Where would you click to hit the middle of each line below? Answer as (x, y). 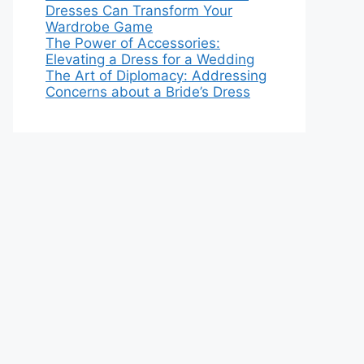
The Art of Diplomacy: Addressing (156, 75)
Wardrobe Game (99, 26)
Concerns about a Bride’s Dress (148, 91)
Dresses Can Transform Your (139, 10)
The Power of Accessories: (133, 43)
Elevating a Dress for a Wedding (150, 59)
